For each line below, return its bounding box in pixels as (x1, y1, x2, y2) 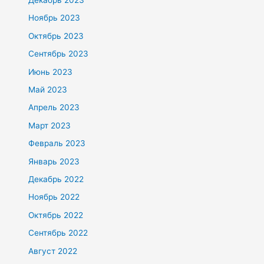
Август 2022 (28, 246, 78, 256)
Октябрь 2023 (28, 31, 84, 41)
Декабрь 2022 (28, 174, 84, 184)
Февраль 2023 (28, 138, 86, 148)
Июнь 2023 (28, 67, 73, 77)
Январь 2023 (28, 156, 80, 166)
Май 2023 (28, 85, 68, 94)
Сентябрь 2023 (28, 49, 89, 59)
